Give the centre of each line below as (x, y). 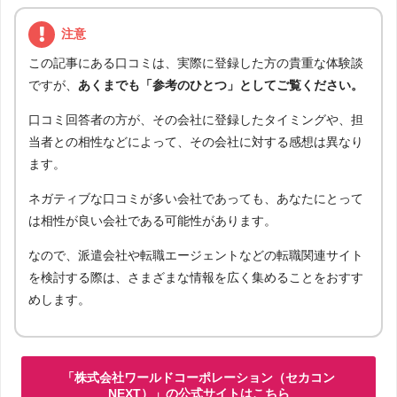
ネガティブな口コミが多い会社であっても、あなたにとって (196, 199)
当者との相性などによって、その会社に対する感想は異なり (196, 142)
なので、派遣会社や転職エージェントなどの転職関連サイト (196, 256)
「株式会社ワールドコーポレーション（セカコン (198, 378)
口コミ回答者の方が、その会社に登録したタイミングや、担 (196, 120)
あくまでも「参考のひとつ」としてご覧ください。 (221, 86)
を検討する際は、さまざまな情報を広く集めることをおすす (196, 278)
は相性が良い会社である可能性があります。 (152, 221)
